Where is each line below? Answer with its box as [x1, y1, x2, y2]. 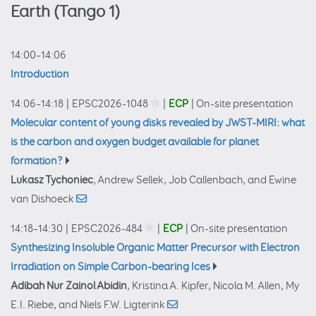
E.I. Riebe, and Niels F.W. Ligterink [11, 298, 167, 312]
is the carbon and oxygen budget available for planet [11, 135, 259, 150]
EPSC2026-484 [71, 222, 142, 236]
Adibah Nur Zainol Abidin [11, 279, 127, 293]
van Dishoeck [11, 193, 76, 207]
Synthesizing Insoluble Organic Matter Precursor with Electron [11, 241, 300, 255]
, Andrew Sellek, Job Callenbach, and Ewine [93, 174, 296, 188]
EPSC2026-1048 [71, 97, 148, 111]
